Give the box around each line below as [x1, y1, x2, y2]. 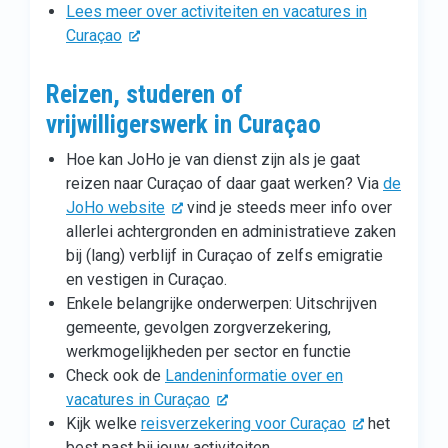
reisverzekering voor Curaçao [141, 414, 346, 433]
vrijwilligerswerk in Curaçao [46, 110, 321, 139]
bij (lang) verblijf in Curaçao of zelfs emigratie [66, 246, 383, 265]
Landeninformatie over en [165, 366, 343, 385]
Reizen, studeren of [46, 80, 243, 109]
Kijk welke [66, 414, 141, 433]
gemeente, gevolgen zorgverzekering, [66, 318, 331, 337]
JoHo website [66, 198, 165, 217]
